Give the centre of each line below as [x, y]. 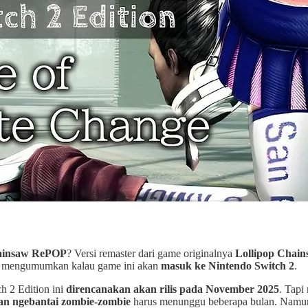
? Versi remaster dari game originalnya [151, 253]
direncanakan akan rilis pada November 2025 [173, 289]
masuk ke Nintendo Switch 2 [228, 265]
